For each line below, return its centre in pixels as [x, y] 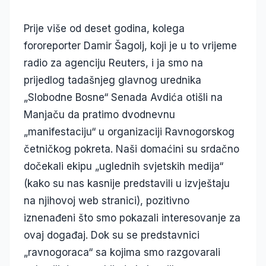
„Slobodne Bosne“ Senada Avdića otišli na [123, 98]
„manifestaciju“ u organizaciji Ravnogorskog [129, 132]
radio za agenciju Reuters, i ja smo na [113, 63]
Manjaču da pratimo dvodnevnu [99, 115]
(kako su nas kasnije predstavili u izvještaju [127, 184]
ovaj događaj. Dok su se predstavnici [112, 235]
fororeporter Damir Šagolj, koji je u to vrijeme [130, 46]
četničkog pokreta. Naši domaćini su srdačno [132, 149]
